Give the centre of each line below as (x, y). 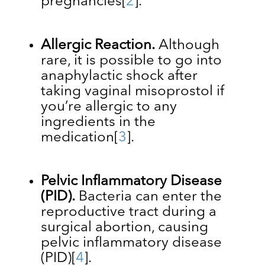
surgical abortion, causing (124, 227)
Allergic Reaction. (98, 45)
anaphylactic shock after (119, 76)
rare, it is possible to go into (131, 61)
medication (77, 138)
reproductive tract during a (128, 212)
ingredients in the (98, 122)
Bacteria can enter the (148, 197)
